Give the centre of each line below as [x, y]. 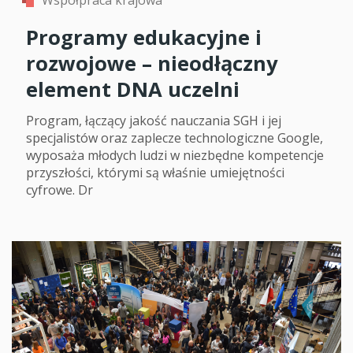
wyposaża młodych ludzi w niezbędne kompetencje [175, 156]
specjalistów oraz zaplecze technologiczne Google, [175, 138]
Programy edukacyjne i [144, 37]
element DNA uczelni [133, 89]
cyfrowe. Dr [59, 190]
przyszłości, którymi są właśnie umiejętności [155, 173]
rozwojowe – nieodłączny [152, 63]
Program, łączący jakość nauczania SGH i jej [154, 121]
